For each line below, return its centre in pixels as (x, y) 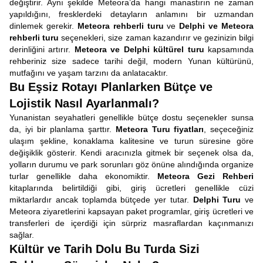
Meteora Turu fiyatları (160, 129)
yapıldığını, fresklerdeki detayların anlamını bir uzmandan (131, 14)
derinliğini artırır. (42, 49)
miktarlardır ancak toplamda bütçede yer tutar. (101, 200)
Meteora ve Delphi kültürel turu (139, 49)
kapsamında (229, 49)
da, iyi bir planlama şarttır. (63, 129)
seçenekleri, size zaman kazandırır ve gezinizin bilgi (156, 38)
